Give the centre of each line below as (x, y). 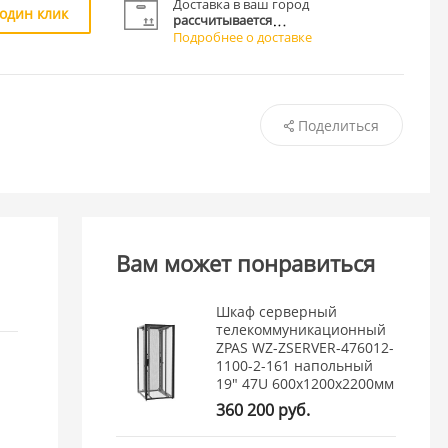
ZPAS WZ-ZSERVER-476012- (305, 347)
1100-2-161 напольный (295, 365)
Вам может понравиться (246, 263)
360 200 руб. (263, 409)
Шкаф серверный (277, 311)
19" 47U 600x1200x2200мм (305, 383)
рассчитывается (223, 19)
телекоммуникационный (301, 329)
